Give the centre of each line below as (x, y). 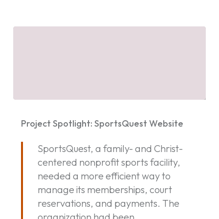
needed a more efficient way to (104, 176)
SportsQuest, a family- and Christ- (110, 149)
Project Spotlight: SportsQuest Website (102, 124)
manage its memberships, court (105, 190)
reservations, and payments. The (108, 203)
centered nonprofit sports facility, (109, 162)
